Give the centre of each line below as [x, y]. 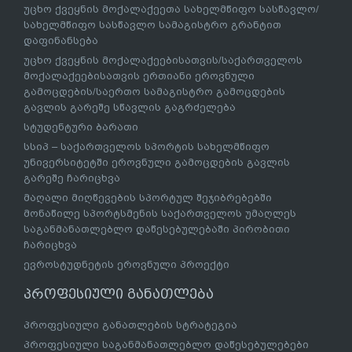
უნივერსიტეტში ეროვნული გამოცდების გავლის [157, 162]
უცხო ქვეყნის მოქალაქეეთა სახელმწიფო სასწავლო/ [171, 9]
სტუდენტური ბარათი [81, 126]
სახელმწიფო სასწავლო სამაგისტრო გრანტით [152, 24]
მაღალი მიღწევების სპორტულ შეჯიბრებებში [148, 197]
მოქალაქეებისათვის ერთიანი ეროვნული [139, 75]
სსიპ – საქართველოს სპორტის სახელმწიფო [147, 146]
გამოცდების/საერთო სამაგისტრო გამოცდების [154, 91]
